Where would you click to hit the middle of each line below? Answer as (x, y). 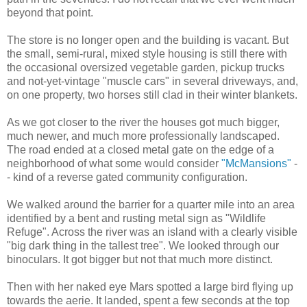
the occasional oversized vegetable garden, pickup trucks (146, 67)
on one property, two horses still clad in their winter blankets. (152, 95)
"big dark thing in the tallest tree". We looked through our (143, 245)
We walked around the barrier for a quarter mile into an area (151, 204)
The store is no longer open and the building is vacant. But (148, 40)
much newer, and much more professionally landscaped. (143, 136)
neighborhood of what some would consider (114, 163)
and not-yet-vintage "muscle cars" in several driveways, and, (152, 81)
